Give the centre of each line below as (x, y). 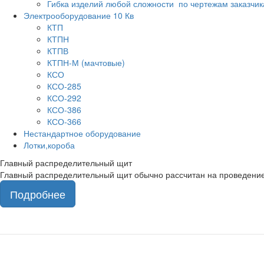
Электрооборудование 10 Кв (79, 15)
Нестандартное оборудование (82, 133)
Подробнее (38, 194)
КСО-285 (64, 86)
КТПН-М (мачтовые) (86, 62)
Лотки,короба (49, 145)
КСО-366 (64, 121)
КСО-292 (64, 98)
